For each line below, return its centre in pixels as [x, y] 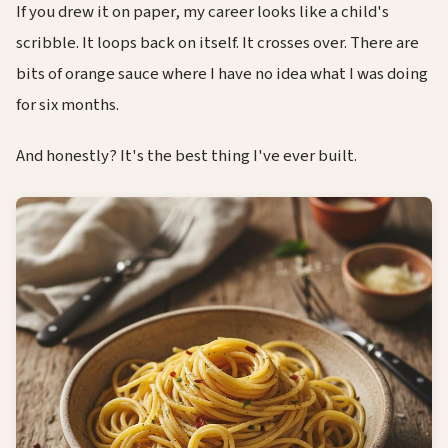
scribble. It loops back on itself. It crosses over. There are [217, 42]
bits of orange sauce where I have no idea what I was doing [222, 73]
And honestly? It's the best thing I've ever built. [186, 156]
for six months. [67, 104]
